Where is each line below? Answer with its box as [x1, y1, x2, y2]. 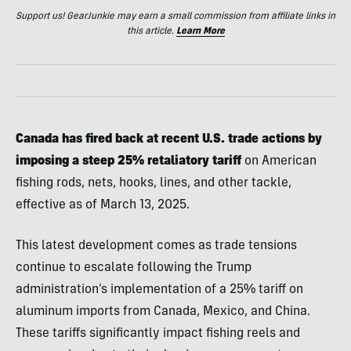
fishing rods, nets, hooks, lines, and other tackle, [16, 177, 291, 190]
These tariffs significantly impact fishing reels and [16, 327, 300, 341]
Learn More [175, 27, 225, 37]
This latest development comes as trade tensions [16, 240, 297, 253]
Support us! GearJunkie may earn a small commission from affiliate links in [16, 12, 335, 22]
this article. [126, 27, 176, 37]
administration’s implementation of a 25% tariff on [16, 284, 303, 297]
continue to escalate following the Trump [16, 262, 251, 275]
